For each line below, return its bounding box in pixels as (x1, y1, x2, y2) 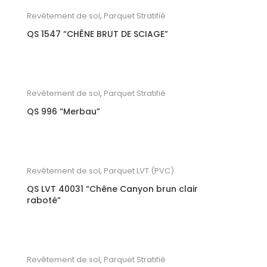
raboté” (27, 194, 61, 206)
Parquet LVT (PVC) (104, 164, 174, 176)
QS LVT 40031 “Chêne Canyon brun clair (27, 182, 198, 195)
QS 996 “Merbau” (27, 105, 100, 117)
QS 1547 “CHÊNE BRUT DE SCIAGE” (27, 27, 168, 40)
